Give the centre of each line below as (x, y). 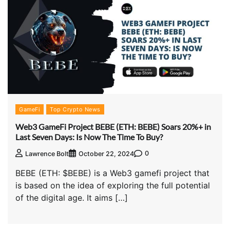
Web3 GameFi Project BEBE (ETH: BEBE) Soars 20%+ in (113, 126)
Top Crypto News (75, 110)
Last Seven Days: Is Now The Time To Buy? (89, 137)
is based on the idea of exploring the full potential (113, 185)
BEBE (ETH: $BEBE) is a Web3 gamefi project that (112, 173)
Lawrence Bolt (47, 154)
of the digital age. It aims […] (72, 197)
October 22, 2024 (106, 154)
